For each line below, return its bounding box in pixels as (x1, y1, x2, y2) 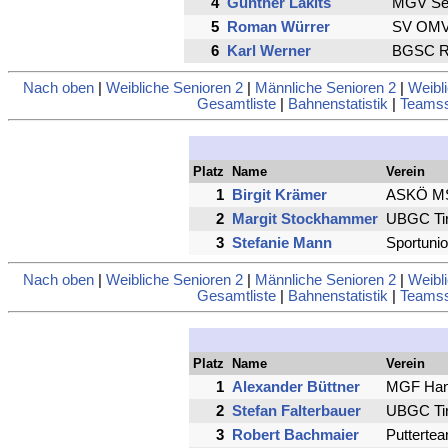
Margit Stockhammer (232, 211, 378, 228)
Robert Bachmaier (232, 426, 359, 443)
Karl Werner (226, 43, 311, 60)
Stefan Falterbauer (232, 402, 361, 419)
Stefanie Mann (232, 235, 332, 252)
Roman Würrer (226, 19, 330, 36)
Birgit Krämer (232, 187, 327, 204)
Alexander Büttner (232, 378, 360, 395)
